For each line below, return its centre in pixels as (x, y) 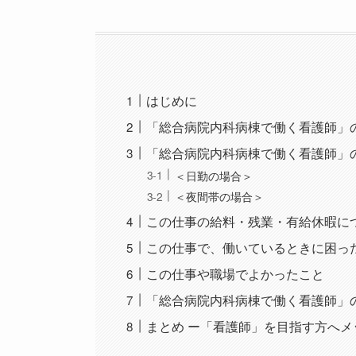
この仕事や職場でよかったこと (236, 274)
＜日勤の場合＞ (214, 175)
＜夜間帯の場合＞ (220, 196)
